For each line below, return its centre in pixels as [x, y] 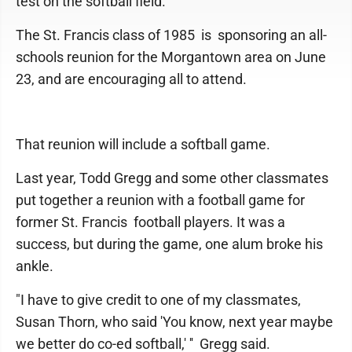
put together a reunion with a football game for [160, 200]
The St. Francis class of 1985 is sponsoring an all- [171, 35]
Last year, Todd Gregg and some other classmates [172, 178]
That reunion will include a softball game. [143, 144]
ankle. [35, 266]
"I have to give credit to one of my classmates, [158, 300]
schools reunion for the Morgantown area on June [171, 57]
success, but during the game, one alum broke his [169, 244]
